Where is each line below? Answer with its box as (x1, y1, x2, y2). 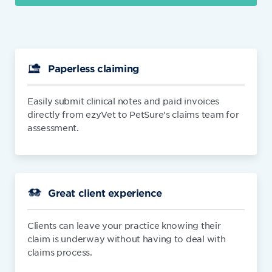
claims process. (27, 246, 92, 257)
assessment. (27, 122, 79, 133)
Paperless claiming (48, 62, 139, 74)
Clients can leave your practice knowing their (27, 220, 221, 231)
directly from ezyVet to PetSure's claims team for (27, 109, 239, 120)
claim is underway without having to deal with (27, 233, 226, 244)
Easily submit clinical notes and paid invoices (27, 95, 220, 106)
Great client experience (48, 186, 162, 199)
